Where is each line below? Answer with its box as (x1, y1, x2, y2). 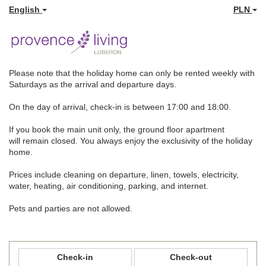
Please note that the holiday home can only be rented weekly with (9, 68, 255, 78)
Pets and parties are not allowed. (9, 203, 132, 213)
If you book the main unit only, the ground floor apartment (9, 124, 224, 134)
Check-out (170, 252, 212, 262)
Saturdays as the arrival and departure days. (9, 79, 176, 89)
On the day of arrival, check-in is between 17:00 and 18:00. (9, 102, 231, 112)
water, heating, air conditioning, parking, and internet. (9, 180, 211, 191)
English (9, 5, 42, 14)
